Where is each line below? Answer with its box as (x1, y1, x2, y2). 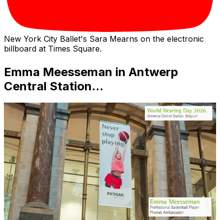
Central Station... (4, 79, 104, 93)
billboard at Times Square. (4, 44, 102, 54)
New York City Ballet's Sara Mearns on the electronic (4, 34, 204, 44)
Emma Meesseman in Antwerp (4, 64, 178, 79)
